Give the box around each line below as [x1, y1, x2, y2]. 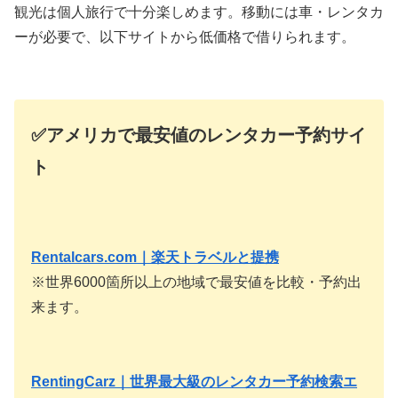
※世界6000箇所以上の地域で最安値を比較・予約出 [31, 275, 362, 291]
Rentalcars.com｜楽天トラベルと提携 [31, 250, 279, 266]
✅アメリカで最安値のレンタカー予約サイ [31, 125, 366, 146]
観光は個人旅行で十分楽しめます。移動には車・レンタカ [14, 4, 384, 20]
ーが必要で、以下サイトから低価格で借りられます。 [14, 29, 355, 45]
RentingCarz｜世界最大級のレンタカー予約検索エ [31, 374, 357, 390]
